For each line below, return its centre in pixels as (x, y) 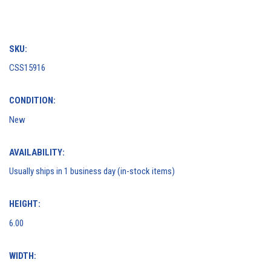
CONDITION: (32, 101)
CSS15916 (27, 68)
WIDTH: (23, 256)
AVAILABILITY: (37, 152)
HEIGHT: (25, 204)
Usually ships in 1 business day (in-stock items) (92, 171)
